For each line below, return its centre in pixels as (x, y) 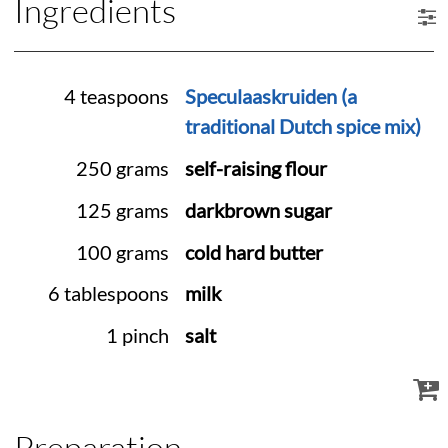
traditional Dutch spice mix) (302, 127)
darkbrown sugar (258, 210)
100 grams (122, 252)
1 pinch (137, 336)
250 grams (122, 168)
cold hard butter (253, 252)
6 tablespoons (108, 294)
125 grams (122, 210)
